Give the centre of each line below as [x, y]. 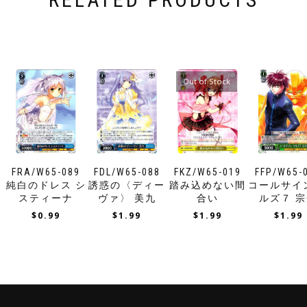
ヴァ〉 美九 [127, 198]
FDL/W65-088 [127, 172]
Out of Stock [206, 82]
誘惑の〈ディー [127, 185]
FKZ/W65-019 [207, 172]
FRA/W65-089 [46, 172]
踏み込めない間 [207, 185]
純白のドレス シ [46, 185]
